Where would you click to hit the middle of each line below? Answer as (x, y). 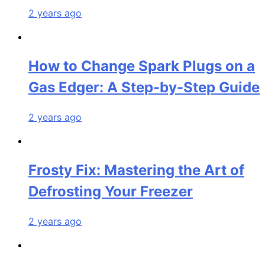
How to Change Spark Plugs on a (142, 66)
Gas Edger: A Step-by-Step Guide (144, 88)
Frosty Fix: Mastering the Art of (136, 170)
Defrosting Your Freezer (111, 192)
